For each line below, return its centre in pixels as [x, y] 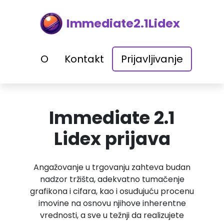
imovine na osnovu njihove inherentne [112, 203]
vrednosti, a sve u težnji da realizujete [112, 215]
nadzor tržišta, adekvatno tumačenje [112, 179]
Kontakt [84, 59]
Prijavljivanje [152, 59]
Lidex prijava [112, 139]
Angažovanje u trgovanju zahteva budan [112, 167]
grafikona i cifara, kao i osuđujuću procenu [112, 191]
